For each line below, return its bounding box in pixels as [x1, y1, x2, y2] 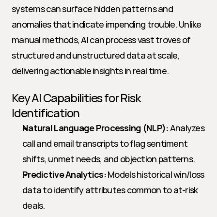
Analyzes [168, 122, 205, 134]
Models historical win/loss [106, 169, 204, 180]
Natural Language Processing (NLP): [22, 122, 169, 134]
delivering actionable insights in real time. [12, 65, 169, 77]
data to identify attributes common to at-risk [22, 184, 198, 196]
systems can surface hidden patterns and [12, 3, 173, 15]
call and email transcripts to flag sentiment [22, 138, 188, 149]
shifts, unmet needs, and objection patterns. [22, 153, 195, 165]
